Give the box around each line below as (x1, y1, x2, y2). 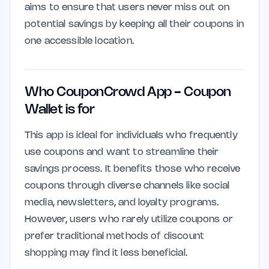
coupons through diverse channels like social (25, 181, 230, 190)
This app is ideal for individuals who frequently (25, 131, 238, 140)
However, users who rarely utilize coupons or (25, 215, 234, 224)
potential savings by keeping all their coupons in (25, 20, 244, 29)
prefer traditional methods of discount (25, 232, 205, 241)
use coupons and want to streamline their (25, 148, 219, 157)
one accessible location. (25, 37, 134, 46)
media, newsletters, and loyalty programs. (25, 198, 219, 207)
